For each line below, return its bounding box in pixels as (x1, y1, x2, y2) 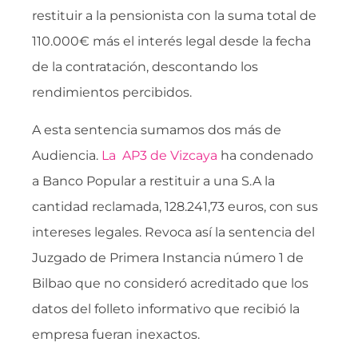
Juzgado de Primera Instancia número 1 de (32, 249, 304, 265)
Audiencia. (32, 147, 101, 163)
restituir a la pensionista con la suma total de (32, 8, 316, 24)
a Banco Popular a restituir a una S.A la (32, 173, 275, 189)
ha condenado (217, 147, 313, 163)
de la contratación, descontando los (32, 59, 258, 75)
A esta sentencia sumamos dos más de (32, 121, 281, 137)
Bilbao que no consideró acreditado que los (32, 275, 308, 291)
